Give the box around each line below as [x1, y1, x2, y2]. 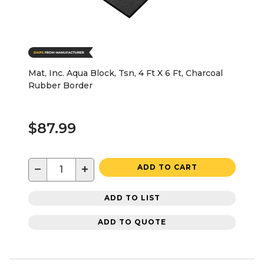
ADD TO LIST [104, 193, 160, 203]
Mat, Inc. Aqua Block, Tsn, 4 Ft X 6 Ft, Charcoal [28, 67, 223, 78]
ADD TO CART [137, 162, 197, 171]
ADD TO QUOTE [98, 217, 166, 227]
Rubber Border [28, 80, 93, 91]
